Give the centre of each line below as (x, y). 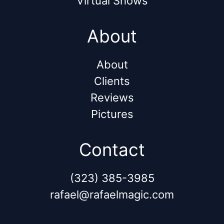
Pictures (112, 114)
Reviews (112, 97)
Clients (112, 81)
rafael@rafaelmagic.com (112, 194)
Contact (112, 149)
